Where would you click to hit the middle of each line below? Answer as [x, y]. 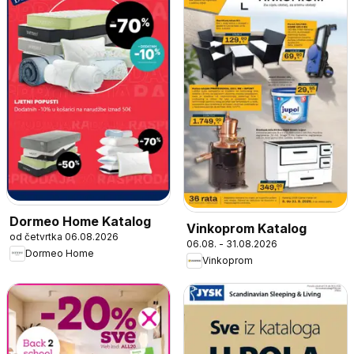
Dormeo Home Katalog [80, 221]
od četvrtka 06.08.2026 [64, 236]
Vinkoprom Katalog [247, 228]
